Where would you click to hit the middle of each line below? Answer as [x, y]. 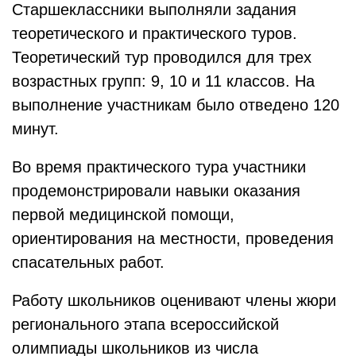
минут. [35, 129]
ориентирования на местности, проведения [173, 238]
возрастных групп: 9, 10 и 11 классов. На [163, 81]
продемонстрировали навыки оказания [156, 191]
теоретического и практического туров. [155, 33]
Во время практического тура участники [159, 167]
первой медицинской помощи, [123, 215]
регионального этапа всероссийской [145, 324]
